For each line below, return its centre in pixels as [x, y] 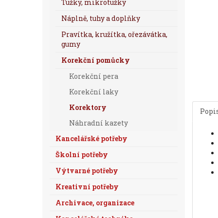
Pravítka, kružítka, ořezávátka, [114, 34]
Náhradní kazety [99, 123]
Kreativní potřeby [87, 187]
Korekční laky [94, 92]
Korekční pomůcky [96, 60]
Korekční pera [94, 76]
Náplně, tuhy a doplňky [101, 18]
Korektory [88, 107]
